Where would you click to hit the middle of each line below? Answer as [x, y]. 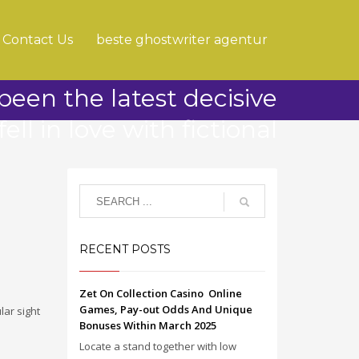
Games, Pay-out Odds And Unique [165, 309]
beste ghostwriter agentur [182, 40]
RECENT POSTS [125, 249]
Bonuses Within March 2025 [147, 325]
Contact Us [38, 40]
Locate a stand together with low [157, 346]
